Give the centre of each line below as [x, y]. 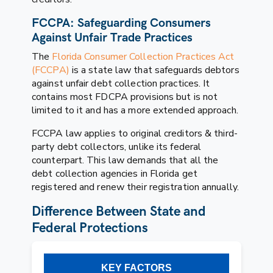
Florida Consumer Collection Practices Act [143, 56]
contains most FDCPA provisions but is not [125, 97]
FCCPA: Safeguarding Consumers [121, 23]
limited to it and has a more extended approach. [135, 110]
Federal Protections [90, 228]
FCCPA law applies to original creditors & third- [135, 133]
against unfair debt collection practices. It [121, 83]
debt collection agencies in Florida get [115, 173]
